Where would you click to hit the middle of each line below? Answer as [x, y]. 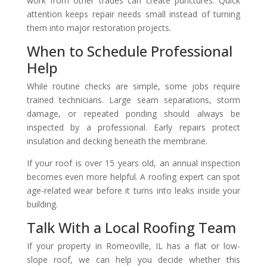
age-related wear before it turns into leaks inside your [133, 190]
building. [42, 204]
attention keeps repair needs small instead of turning [133, 14]
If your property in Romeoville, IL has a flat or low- [133, 246]
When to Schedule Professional [129, 51]
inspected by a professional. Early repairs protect [133, 127]
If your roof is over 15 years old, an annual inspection [133, 163]
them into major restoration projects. [99, 27]
